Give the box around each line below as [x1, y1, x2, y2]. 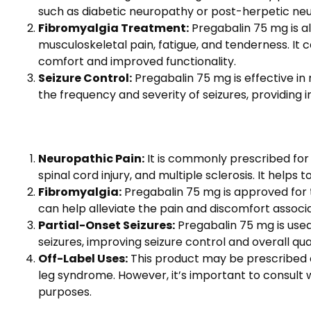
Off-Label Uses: [38, 250, 128, 267]
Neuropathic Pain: [38, 150, 144, 167]
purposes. [38, 283, 92, 300]
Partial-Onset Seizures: [38, 217, 175, 233]
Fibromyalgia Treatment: [38, 19, 189, 36]
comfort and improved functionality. [38, 53, 236, 69]
